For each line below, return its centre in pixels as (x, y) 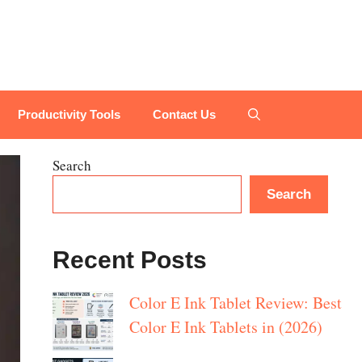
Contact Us (184, 115)
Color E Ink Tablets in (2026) (225, 327)
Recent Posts (129, 260)
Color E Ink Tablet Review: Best (235, 303)
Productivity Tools (69, 115)
